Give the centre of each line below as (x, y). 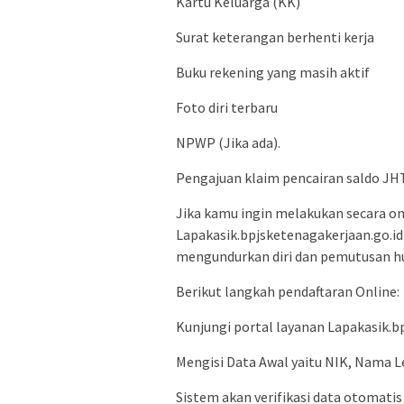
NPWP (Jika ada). (228, 143)
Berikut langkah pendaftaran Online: (288, 292)
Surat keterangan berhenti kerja (275, 37)
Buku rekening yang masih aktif (273, 73)
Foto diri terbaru (227, 108)
